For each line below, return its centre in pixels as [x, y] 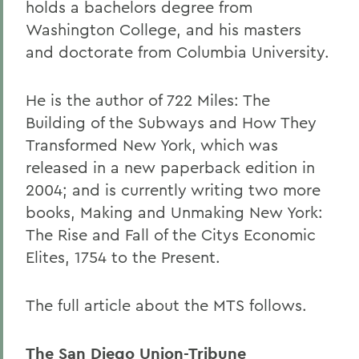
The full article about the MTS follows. [166, 305]
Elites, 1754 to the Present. [123, 257]
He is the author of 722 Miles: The [148, 100]
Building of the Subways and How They [171, 122]
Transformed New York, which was [152, 145]
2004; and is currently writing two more [173, 190]
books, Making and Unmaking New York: [174, 212]
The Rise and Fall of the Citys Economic [171, 234]
